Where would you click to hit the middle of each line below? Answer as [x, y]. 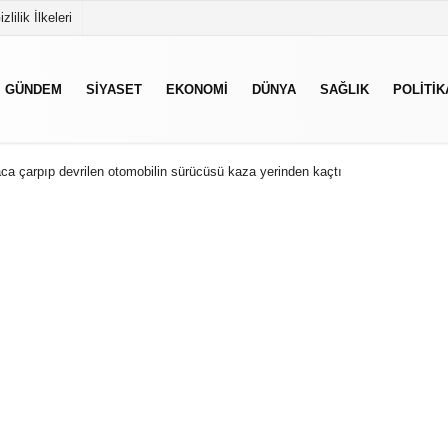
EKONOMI [197, 89]
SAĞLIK [344, 89]
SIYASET [114, 89]
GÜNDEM [33, 89]
